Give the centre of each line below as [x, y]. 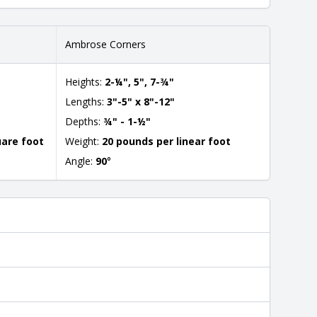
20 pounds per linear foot [166, 141]
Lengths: [86, 102]
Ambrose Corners [105, 44]
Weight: [83, 141]
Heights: [85, 82]
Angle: [80, 161]
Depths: [84, 121]
